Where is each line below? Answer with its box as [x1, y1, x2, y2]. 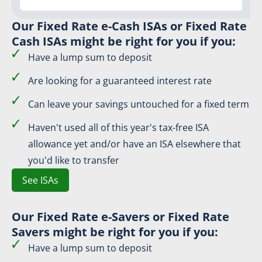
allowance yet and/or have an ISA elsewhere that [27, 137, 241, 150]
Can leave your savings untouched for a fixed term [27, 97, 249, 111]
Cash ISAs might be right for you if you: [12, 33, 236, 49]
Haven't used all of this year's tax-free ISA [27, 120, 209, 134]
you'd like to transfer [27, 153, 119, 167]
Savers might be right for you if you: [12, 223, 218, 240]
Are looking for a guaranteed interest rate [27, 74, 212, 87]
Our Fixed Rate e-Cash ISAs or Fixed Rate [12, 18, 247, 34]
